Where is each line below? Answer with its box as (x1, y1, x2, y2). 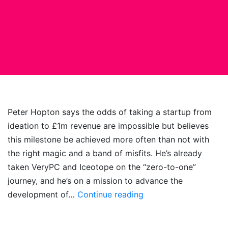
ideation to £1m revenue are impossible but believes (8, 121, 209, 131)
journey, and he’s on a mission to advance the (8, 176, 183, 186)
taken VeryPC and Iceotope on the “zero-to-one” (8, 162, 196, 172)
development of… (8, 189, 77, 199)
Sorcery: (143, 203, 175, 213)
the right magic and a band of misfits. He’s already (8, 148, 202, 158)
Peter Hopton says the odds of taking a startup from (8, 107, 212, 117)
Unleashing (143, 216, 185, 226)
